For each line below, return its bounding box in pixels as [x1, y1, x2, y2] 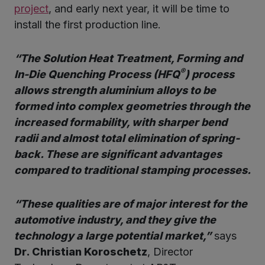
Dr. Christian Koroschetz [14, 245, 147, 258]
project [14, 2, 49, 15]
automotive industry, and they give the [14, 214, 216, 227]
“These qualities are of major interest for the [14, 198, 247, 211]
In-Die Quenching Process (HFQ [14, 68, 180, 81]
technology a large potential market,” [14, 230, 211, 243]
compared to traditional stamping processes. [14, 164, 251, 177]
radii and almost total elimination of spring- [14, 132, 240, 145]
